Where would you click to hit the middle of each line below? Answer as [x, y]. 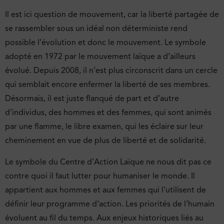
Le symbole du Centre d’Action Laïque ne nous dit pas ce [108, 162]
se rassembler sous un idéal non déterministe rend [96, 29]
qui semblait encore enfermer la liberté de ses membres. [107, 85]
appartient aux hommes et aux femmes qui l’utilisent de [105, 190]
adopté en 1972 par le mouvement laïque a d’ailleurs [100, 57]
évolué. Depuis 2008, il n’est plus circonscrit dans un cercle [111, 71]
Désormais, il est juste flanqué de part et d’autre [92, 99]
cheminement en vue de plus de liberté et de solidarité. [105, 141]
